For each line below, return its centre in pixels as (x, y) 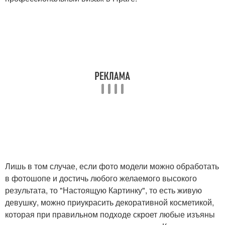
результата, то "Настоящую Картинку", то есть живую (103, 190)
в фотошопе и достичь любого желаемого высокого (101, 178)
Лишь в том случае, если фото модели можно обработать (112, 166)
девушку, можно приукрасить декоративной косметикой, (109, 202)
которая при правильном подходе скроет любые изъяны (110, 214)
